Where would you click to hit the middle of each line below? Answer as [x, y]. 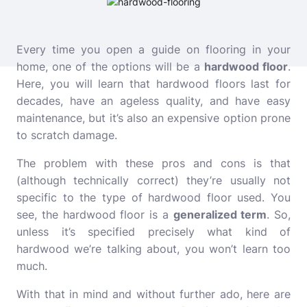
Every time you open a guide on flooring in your [153, 49]
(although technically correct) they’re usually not [153, 180]
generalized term [220, 214]
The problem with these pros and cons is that [153, 163]
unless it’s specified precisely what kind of [153, 232]
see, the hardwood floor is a [95, 214]
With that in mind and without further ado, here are [153, 294]
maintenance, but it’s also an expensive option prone [153, 118]
